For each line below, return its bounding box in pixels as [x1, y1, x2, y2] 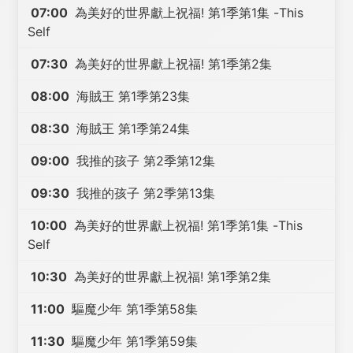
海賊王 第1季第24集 [72, 121, 191, 136]
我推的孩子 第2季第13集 [72, 185, 216, 201]
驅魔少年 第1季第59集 [68, 333, 199, 349]
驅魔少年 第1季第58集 [68, 301, 199, 317]
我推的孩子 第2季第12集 [72, 153, 216, 169]
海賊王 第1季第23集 [72, 88, 191, 104]
